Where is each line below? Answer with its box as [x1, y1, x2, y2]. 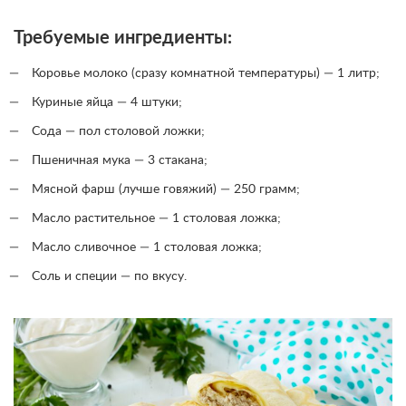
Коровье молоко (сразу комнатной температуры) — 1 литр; [32, 67, 380, 81]
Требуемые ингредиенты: [14, 29, 232, 48]
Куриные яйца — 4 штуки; [32, 96, 182, 110]
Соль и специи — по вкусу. [32, 270, 187, 284]
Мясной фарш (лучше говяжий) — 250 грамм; [32, 183, 300, 197]
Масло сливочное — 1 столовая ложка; [32, 241, 262, 255]
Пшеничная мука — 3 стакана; [32, 154, 208, 168]
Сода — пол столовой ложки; [32, 125, 205, 139]
